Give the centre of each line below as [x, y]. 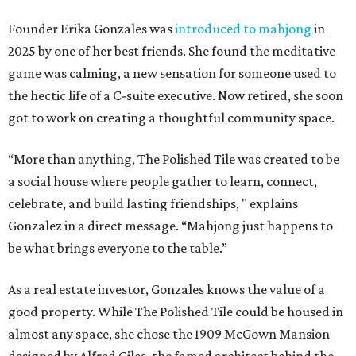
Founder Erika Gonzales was [91, 29]
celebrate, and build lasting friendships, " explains [153, 204]
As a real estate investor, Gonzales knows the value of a [166, 290]
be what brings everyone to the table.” [118, 248]
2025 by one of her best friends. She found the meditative [172, 51]
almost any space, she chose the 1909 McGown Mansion [169, 334]
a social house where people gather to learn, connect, [163, 182]
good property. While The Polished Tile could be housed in [176, 312]
